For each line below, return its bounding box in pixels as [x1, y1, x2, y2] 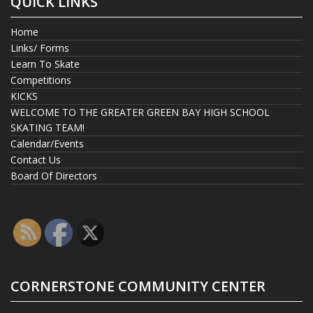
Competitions [10, 73, 71, 87]
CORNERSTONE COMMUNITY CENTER [10, 276, 265, 296]
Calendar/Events [10, 136, 84, 150]
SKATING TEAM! [10, 120, 85, 134]
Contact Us [10, 152, 61, 166]
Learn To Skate [10, 57, 80, 71]
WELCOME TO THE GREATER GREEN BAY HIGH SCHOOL [10, 105, 270, 119]
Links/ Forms [10, 41, 69, 54]
